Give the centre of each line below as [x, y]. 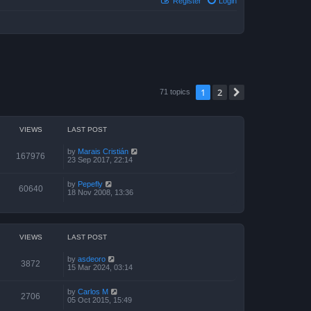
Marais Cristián [103, 151]
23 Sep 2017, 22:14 [100, 160]
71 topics [176, 91]
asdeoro [92, 259]
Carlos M [93, 292]
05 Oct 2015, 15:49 [100, 300]
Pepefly [90, 184]
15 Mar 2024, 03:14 [100, 267]
